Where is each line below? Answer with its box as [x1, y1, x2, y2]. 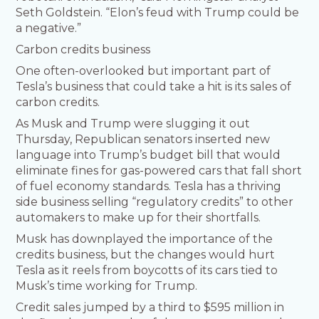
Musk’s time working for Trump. [16, 279, 198, 293]
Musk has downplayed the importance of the [16, 232, 273, 246]
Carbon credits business [16, 43, 151, 57]
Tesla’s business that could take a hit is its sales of [16, 80, 292, 94]
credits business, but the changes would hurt [16, 248, 276, 262]
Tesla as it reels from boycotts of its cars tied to [16, 263, 278, 278]
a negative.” [16, 21, 82, 36]
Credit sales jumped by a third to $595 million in [16, 300, 285, 315]
